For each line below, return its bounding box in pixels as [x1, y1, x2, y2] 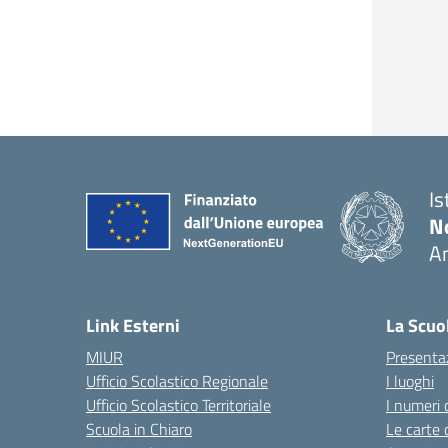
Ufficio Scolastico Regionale [86, 369, 268, 393]
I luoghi [386, 369, 434, 393]
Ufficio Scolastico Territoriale [86, 393, 271, 417]
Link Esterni [86, 312, 180, 339]
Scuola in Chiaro [86, 417, 192, 441]
